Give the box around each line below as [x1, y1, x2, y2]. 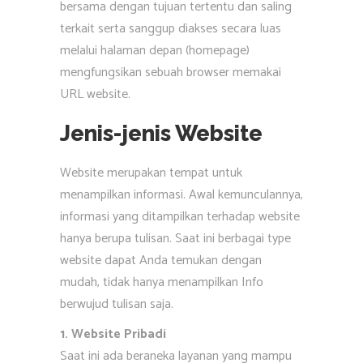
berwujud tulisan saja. [60, 293, 173, 315]
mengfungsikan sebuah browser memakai [60, 62, 281, 83]
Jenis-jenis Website [60, 121, 263, 146]
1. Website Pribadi [60, 323, 166, 345]
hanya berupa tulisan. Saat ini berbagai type [60, 228, 291, 250]
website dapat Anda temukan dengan [60, 250, 262, 271]
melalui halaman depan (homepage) [60, 40, 250, 62]
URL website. [60, 83, 130, 105]
